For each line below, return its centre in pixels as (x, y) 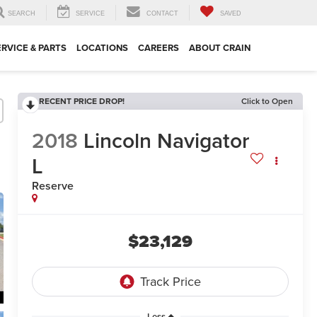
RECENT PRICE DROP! (82, 101)
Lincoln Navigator (167, 141)
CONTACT (162, 14)
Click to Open (267, 101)
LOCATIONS (102, 48)
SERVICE (90, 14)
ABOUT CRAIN (220, 48)
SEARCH (22, 14)
